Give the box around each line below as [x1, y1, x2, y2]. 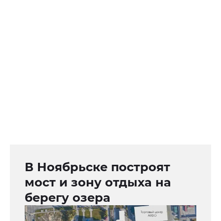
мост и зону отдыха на [25, 175, 171, 189]
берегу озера [25, 190, 110, 205]
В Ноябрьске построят [25, 159, 170, 174]
